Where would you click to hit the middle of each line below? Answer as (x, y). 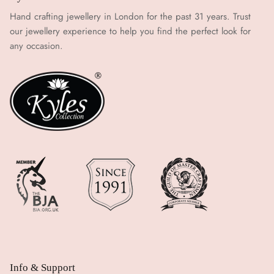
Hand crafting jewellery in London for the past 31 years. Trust (130, 16)
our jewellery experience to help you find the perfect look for (130, 31)
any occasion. (36, 46)
